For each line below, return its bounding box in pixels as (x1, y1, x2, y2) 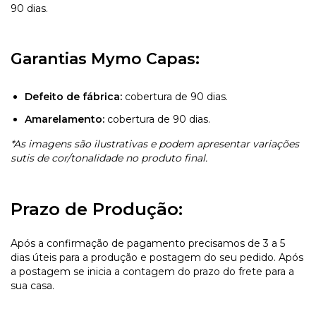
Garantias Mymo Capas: (11, 49, 200, 68)
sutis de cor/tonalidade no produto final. (11, 151, 207, 164)
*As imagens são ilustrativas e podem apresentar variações (11, 137, 299, 150)
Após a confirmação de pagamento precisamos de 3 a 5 (11, 236, 285, 250)
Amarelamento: (25, 112, 104, 126)
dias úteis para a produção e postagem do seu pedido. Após (11, 250, 303, 264)
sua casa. (11, 279, 54, 292)
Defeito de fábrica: (25, 90, 122, 103)
